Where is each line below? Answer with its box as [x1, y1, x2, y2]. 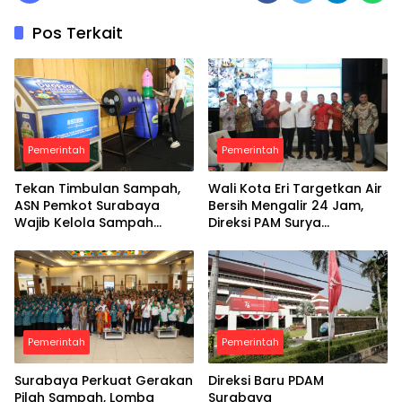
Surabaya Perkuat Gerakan [14, 371, 193, 389]
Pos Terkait [32, 22, 123, 45]
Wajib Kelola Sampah [14, 213, 153, 232]
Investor [208, 247, 262, 266]
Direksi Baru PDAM [208, 371, 324, 389]
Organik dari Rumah [14, 230, 145, 249]
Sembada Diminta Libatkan [208, 230, 384, 249]
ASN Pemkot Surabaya [14, 196, 160, 214]
